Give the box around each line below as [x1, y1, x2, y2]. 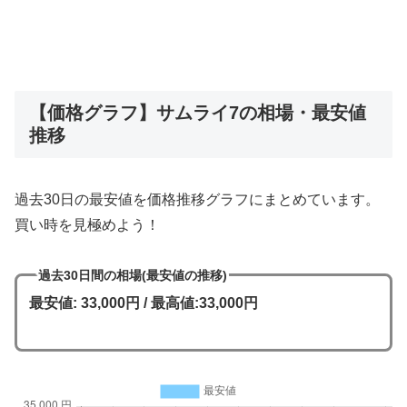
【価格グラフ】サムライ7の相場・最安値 [29, 102, 366, 123]
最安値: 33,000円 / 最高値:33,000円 [28, 295, 258, 312]
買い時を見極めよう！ [15, 216, 160, 233]
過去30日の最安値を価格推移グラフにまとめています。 [15, 191, 380, 207]
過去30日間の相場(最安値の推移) [37, 267, 227, 283]
